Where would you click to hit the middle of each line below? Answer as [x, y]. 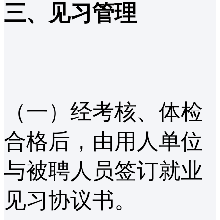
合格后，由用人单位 [103, 142]
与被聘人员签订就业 [103, 171]
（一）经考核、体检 [103, 112]
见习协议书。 [70, 201]
